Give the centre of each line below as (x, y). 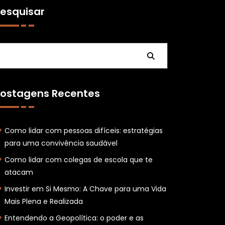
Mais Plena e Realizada (43, 201)
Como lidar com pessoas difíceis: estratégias (83, 131)
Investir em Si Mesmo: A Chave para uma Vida (85, 189)
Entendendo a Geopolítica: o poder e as (74, 218)
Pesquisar (127, 56)
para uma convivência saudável (61, 143)
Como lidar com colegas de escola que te (78, 160)
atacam (19, 172)
